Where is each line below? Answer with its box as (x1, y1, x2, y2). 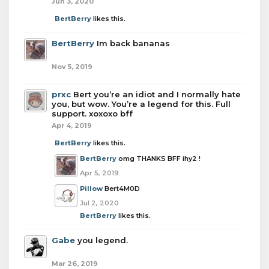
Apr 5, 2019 (80, 169, 119, 177)
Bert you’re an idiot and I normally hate (73, 89, 241, 99)
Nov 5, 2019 (52, 62, 92, 71)
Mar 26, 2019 (52, 259, 98, 268)
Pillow (80, 184, 103, 193)
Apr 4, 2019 (52, 121, 92, 130)
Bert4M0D (104, 184, 140, 193)
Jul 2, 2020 (80, 199, 119, 207)
